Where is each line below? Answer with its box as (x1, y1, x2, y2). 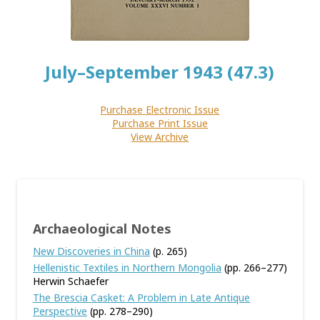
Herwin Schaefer (33, 274, 109, 288)
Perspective (33, 304, 87, 318)
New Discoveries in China (33, 244, 150, 258)
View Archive (131, 130, 189, 144)
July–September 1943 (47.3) (45, 60, 275, 84)
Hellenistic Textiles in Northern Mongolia (33, 261, 221, 274)
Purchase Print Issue (111, 116, 208, 130)
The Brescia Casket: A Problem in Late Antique (33, 291, 250, 304)
